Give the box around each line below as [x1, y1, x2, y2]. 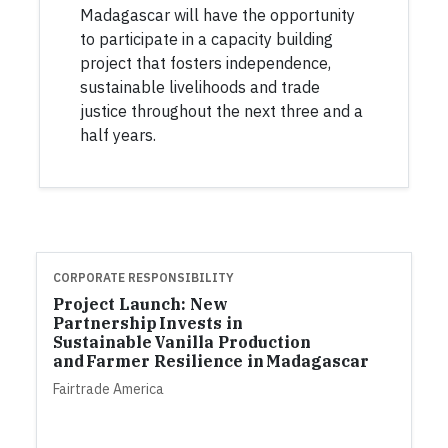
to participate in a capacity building [80, 29, 333, 49]
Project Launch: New [53, 294, 228, 314]
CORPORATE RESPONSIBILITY [53, 270, 234, 285]
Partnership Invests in [53, 313, 243, 333]
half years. [80, 125, 156, 145]
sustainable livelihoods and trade [80, 77, 320, 97]
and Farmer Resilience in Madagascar [53, 351, 369, 371]
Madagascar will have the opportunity [80, 5, 355, 25]
